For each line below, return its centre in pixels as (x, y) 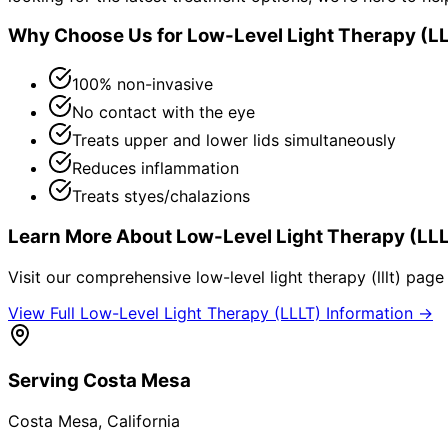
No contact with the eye (163, 112)
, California (139, 420)
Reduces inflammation (155, 168)
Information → (377, 312)
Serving (45, 381)
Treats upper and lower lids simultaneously (234, 140)
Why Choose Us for (97, 36)
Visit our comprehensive (102, 276)
